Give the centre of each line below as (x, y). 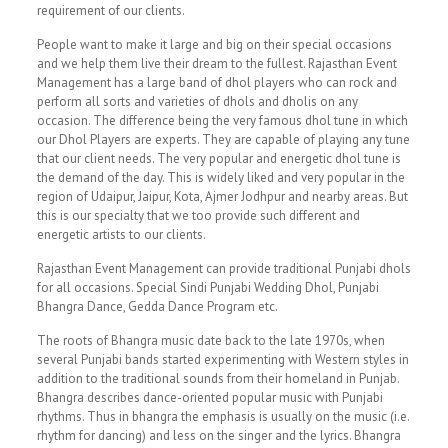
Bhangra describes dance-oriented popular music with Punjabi (209, 397)
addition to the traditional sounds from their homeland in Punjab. (217, 378)
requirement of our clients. (110, 10)
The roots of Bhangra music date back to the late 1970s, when (210, 340)
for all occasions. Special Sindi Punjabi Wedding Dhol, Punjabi (207, 287)
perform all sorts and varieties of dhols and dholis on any (197, 101)
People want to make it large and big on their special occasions (214, 44)
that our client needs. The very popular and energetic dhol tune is (218, 158)
